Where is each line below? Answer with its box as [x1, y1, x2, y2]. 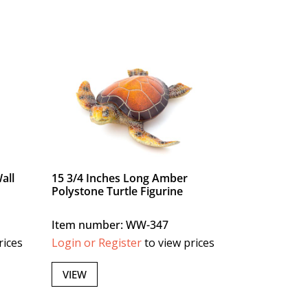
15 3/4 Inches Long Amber [52, 170, 188, 186]
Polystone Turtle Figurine [52, 184, 184, 199]
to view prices [142, 235, 215, 251]
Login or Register [52, 235, 142, 251]
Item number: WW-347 [52, 217, 169, 233]
